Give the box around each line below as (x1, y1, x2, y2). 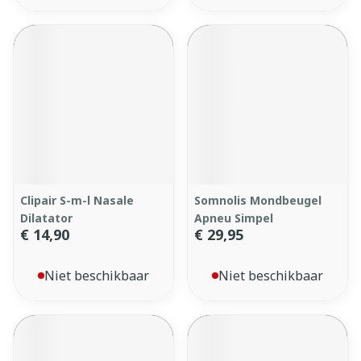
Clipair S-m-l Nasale (20, 193, 134, 208)
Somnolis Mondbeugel (194, 193, 322, 208)
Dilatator (20, 210, 73, 226)
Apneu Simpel (194, 210, 273, 226)
